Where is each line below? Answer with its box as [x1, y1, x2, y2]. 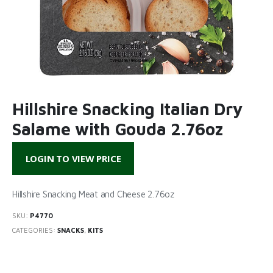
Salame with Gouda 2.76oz [12, 118, 223, 139]
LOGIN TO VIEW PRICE [25, 152, 121, 165]
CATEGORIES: [12, 226, 57, 235]
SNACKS [57, 226, 84, 235]
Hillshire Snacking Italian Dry [12, 98, 243, 119]
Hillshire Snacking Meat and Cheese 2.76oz [12, 188, 174, 199]
